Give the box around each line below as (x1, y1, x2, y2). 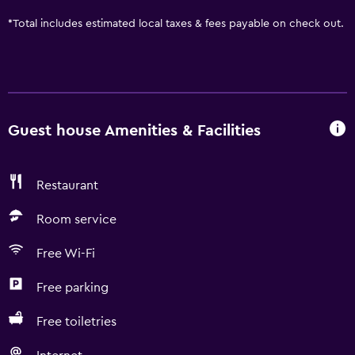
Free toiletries (36, 315, 116, 328)
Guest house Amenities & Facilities (8, 122, 261, 139)
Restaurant (36, 179, 98, 192)
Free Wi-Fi (36, 247, 95, 260)
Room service (36, 213, 116, 226)
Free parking (36, 281, 109, 294)
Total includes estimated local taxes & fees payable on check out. (13, 18, 344, 29)
